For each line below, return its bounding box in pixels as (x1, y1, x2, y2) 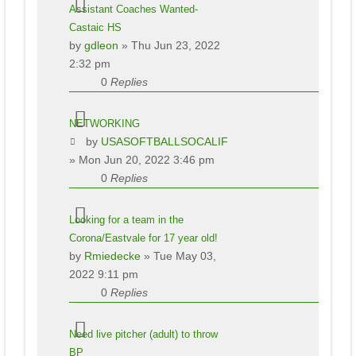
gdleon (83, 38, 118, 52)
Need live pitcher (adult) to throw (68, 327, 218, 340)
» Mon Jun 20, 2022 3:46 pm (68, 153, 215, 166)
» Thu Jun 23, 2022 (118, 38, 220, 52)
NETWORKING (68, 117, 140, 130)
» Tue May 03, (140, 249, 216, 262)
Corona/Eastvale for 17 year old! (68, 231, 218, 244)
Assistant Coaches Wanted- (68, 2, 198, 15)
